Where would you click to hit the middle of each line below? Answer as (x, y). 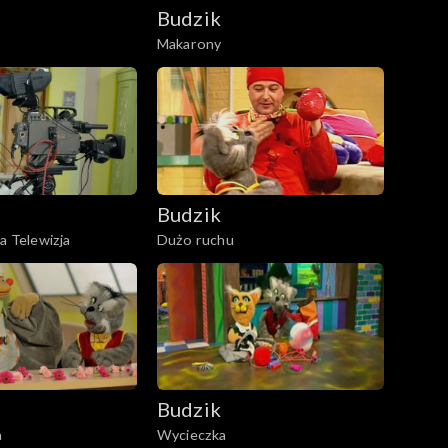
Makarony (189, 43)
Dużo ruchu (195, 239)
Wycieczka (191, 435)
